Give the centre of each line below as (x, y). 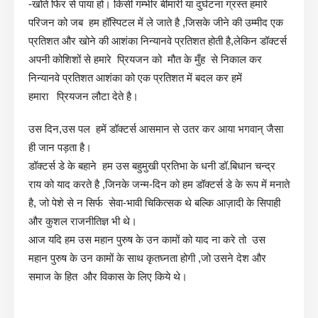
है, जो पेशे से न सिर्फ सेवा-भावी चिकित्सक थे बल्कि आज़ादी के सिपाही (154, 202)
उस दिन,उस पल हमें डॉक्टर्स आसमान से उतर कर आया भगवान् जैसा (156, 128)
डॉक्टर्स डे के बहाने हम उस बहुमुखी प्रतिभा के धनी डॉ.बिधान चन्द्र (152, 165)
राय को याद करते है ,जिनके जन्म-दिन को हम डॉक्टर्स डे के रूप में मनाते (159, 184)
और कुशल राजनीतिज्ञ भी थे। (83, 221)
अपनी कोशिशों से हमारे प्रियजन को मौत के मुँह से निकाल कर (145, 59)
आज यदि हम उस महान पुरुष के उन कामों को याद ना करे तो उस (147, 239)
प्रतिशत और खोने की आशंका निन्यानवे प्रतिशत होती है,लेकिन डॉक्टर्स (158, 40)
